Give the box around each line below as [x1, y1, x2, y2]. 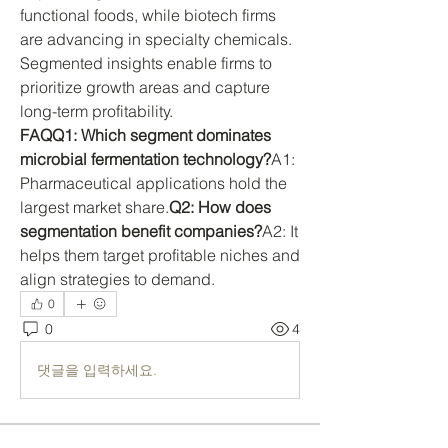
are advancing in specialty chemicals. [20, 29, 292, 49]
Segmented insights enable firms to [20, 53, 272, 73]
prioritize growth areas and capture [20, 77, 270, 97]
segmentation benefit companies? [20, 221, 262, 241]
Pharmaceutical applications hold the [20, 173, 287, 193]
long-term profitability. [20, 101, 173, 121]
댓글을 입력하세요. [37, 360, 157, 379]
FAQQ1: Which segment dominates [20, 125, 271, 145]
